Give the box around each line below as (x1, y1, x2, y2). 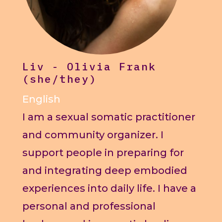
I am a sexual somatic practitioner (22, 111, 195, 123)
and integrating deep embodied (22, 165, 187, 177)
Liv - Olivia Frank (22, 59, 156, 74)
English (22, 93, 60, 106)
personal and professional (22, 200, 156, 213)
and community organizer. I (22, 129, 164, 141)
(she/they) (22, 72, 97, 86)
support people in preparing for (22, 147, 184, 159)
